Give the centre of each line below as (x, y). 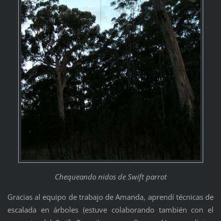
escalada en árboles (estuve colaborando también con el (110, 209)
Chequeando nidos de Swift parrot (110, 176)
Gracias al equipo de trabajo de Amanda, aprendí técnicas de (110, 197)
